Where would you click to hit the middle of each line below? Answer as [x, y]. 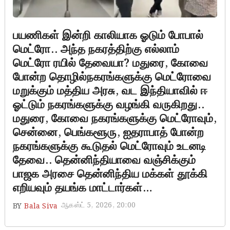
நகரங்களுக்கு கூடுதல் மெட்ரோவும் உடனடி [109, 147]
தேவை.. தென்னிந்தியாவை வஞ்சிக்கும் [104, 161]
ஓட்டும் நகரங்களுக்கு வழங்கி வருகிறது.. [108, 105]
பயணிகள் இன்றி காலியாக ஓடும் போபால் [108, 36]
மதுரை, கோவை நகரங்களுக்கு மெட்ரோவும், [114, 119]
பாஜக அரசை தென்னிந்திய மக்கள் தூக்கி [110, 175]
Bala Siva [41, 207]
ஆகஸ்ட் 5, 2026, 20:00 [98, 206]
